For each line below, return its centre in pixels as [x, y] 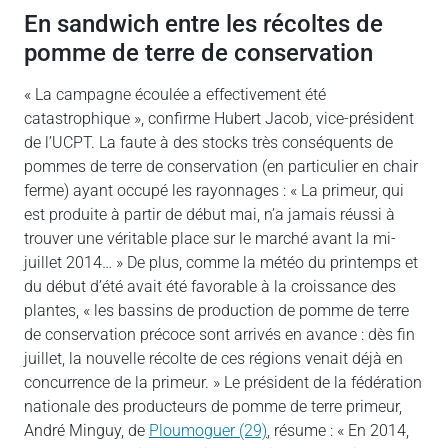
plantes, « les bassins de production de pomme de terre [216, 310]
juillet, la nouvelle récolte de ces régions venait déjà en [213, 358]
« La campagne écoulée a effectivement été [175, 94]
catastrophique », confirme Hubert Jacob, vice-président [219, 118]
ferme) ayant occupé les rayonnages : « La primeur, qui [214, 190]
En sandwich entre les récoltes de [203, 23]
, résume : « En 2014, [338, 430]
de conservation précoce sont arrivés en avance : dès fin [219, 334]
